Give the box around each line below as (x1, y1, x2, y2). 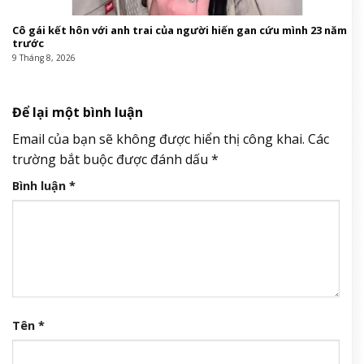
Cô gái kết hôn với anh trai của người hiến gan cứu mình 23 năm (11, 23, 347, 38)
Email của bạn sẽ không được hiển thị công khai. (12, 130, 305, 149)
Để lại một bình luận (12, 103, 146, 122)
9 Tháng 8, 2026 (11, 51, 76, 63)
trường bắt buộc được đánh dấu (12, 150, 211, 169)
